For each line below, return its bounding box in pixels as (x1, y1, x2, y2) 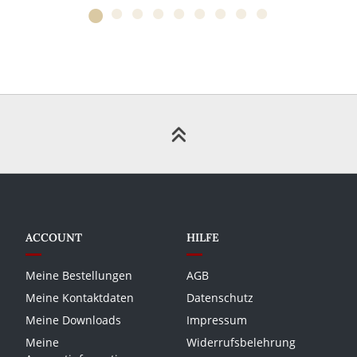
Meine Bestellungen (25, 267, 133, 283)
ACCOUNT (25, 229, 83, 245)
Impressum (186, 312, 247, 328)
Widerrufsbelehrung (186, 334, 296, 350)
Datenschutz (186, 289, 253, 305)
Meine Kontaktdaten (25, 289, 135, 305)
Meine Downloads (25, 312, 122, 328)
